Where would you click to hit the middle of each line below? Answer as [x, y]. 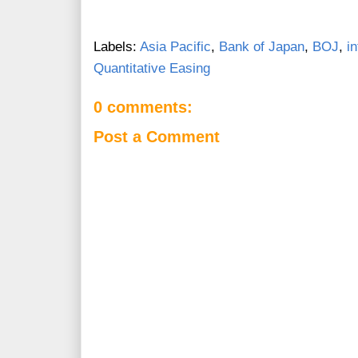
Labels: [117, 47]
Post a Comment [157, 136]
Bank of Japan [262, 47]
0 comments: [143, 107]
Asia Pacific [175, 47]
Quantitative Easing [152, 69]
